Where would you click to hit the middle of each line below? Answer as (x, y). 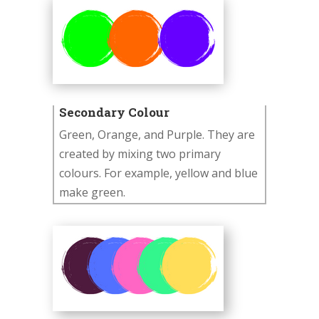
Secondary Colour (114, 113)
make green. (92, 193)
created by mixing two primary (140, 154)
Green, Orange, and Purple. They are (157, 135)
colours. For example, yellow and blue (158, 173)
